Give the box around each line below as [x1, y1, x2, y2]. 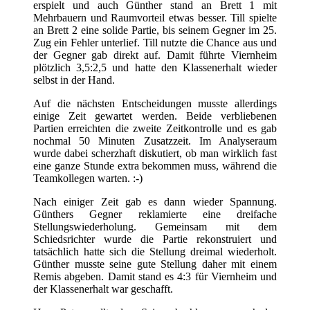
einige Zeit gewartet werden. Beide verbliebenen [33, 110, 277, 122]
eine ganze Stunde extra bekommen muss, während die [33, 160, 277, 172]
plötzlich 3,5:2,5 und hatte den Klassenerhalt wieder [33, 62, 277, 74]
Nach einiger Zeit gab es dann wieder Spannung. [33, 196, 277, 208]
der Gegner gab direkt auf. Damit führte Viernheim [33, 49, 277, 62]
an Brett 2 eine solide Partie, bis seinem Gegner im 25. [33, 24, 277, 37]
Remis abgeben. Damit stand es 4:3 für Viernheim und [33, 271, 277, 283]
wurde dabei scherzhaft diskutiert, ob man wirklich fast [33, 147, 277, 160]
